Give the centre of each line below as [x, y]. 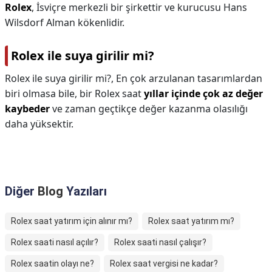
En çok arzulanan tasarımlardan [189, 78]
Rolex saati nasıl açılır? [55, 242]
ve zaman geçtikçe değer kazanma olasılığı [149, 109]
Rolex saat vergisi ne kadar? [164, 263]
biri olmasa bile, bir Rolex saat [74, 93]
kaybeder [27, 109]
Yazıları [85, 191]
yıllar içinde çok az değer [203, 93]
